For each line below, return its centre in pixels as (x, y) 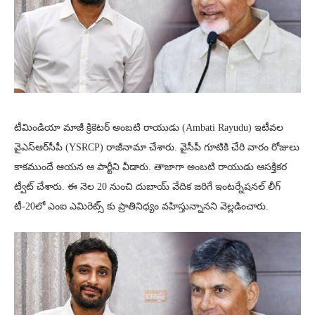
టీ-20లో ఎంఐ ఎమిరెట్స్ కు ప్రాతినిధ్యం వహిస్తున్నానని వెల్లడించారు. (141, 207)
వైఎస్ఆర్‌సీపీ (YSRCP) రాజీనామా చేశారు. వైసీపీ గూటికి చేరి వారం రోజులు (157, 148)
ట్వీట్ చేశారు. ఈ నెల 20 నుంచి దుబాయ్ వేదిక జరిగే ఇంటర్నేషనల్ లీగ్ (147, 187)
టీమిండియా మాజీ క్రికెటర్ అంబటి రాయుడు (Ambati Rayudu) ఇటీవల (149, 128)
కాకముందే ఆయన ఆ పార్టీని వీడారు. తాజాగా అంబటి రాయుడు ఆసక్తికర (150, 167)
